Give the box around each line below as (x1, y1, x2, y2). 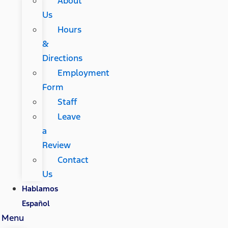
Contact (57, 154, 89, 166)
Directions (42, 52, 82, 64)
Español (21, 198, 50, 209)
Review (42, 139, 71, 151)
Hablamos (21, 184, 58, 194)
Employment (57, 67, 109, 79)
